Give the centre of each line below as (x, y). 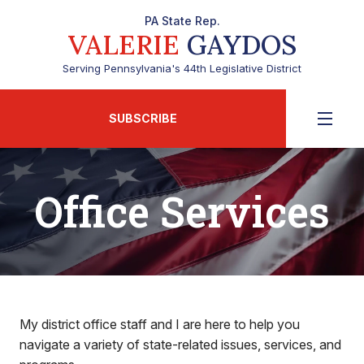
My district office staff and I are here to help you (160, 324)
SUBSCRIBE (143, 118)
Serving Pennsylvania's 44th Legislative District (182, 68)
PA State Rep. (182, 21)
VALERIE (123, 45)
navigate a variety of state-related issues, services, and (180, 344)
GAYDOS (238, 45)
